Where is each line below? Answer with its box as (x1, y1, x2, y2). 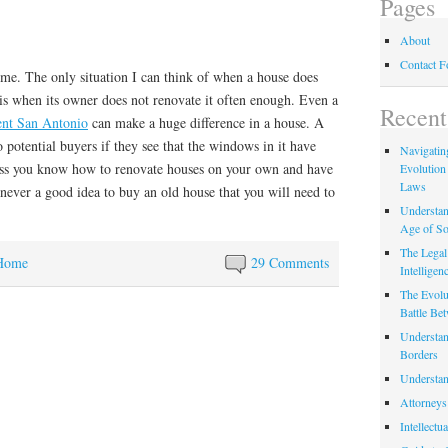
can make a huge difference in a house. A (88, 113, 324, 133)
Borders (399, 346, 438, 363)
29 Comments (251, 253, 330, 273)
